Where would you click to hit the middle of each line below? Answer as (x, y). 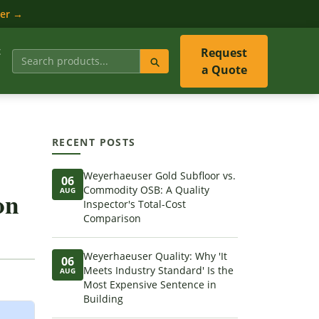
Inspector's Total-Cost (135, 204)
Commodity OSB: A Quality (146, 190)
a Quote (224, 69)
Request (224, 52)
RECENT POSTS (94, 142)
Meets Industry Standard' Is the (158, 270)
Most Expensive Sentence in (150, 284)
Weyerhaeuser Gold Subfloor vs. (159, 176)
